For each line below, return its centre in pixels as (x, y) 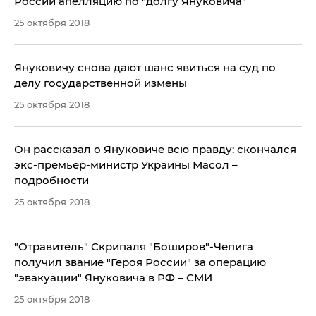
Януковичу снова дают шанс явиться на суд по (145, 68)
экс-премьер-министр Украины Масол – (126, 165)
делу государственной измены (101, 83)
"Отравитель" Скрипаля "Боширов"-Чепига (134, 247)
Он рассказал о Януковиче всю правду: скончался (155, 150)
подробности (51, 181)
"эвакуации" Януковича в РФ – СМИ (113, 278)
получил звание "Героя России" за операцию (140, 262)
